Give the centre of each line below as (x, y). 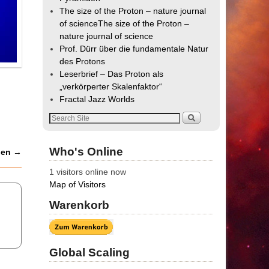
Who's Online (86, 152)
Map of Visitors (77, 185)
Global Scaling (89, 253)
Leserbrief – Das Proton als (112, 74)
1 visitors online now (88, 172)
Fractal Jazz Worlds (97, 99)
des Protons (83, 62)
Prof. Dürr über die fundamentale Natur (134, 49)
